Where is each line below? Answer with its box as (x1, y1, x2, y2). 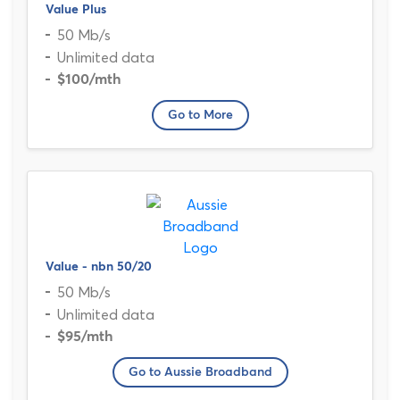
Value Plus (46, 4, 106, 16)
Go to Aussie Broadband (128, 366, 272, 379)
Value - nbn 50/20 (46, 261, 152, 273)
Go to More (167, 109, 233, 121)
